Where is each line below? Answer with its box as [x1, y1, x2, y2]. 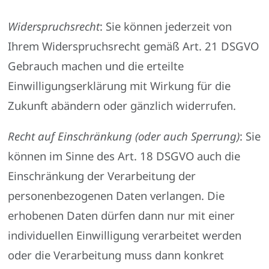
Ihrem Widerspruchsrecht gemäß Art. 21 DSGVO [8, 38, 259, 53]
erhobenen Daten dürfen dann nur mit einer [8, 208, 235, 223]
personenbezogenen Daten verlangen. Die [8, 188, 225, 204]
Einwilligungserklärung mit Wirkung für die [8, 77, 231, 93]
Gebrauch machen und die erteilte [8, 58, 184, 73]
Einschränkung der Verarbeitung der [8, 168, 196, 184]
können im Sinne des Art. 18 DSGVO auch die [8, 148, 241, 164]
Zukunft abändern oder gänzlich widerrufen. [8, 97, 237, 113]
